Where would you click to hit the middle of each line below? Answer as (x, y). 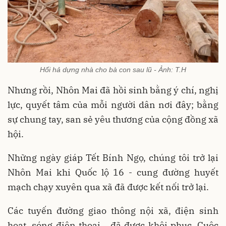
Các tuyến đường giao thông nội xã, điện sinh (113, 210)
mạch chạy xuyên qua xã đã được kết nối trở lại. (108, 187)
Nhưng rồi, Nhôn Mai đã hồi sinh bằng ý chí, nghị (113, 90)
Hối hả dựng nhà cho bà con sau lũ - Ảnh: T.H (113, 69)
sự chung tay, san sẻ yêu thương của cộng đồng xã (113, 119)
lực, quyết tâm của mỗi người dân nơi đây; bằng (113, 104)
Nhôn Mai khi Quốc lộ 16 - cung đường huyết (113, 172)
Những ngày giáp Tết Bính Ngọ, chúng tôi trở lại (113, 157)
